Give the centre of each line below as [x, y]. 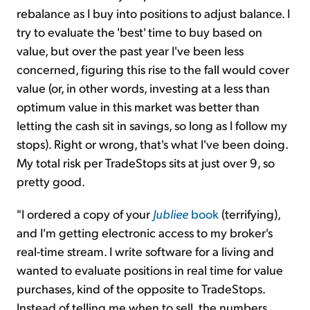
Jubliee [171, 214]
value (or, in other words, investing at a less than [143, 88]
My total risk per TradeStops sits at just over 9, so [146, 163]
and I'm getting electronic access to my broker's [145, 232]
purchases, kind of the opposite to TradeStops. [141, 289]
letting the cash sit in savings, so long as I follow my [152, 125]
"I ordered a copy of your [85, 214]
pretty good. [51, 181]
